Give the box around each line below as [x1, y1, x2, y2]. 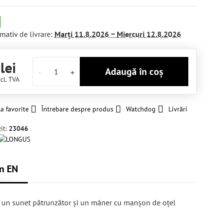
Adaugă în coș [111, 65, 163, 78]
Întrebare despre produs [41, 105, 114, 113]
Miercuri [117, 29, 145, 39]
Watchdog [126, 105, 156, 113]
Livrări [168, 105, 188, 113]
